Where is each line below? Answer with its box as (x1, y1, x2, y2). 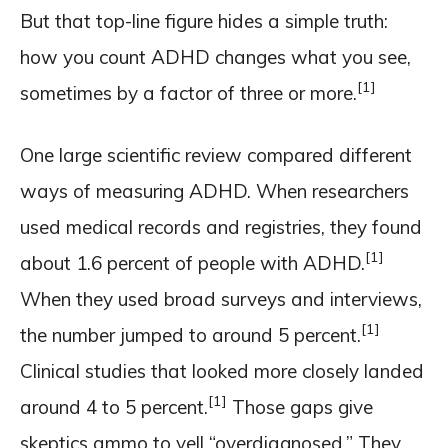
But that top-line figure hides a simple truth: (20, 8, 388, 33)
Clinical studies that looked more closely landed (20, 358, 424, 383)
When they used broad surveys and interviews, (20, 286, 422, 311)
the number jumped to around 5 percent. (20, 322, 361, 347)
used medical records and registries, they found (20, 214, 422, 239)
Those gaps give (227, 394, 373, 419)
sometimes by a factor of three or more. (20, 80, 357, 105)
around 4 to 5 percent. (20, 394, 208, 419)
